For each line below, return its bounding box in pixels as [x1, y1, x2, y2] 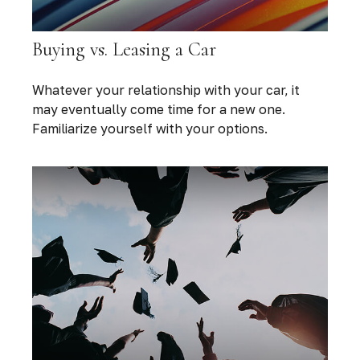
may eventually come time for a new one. [32, 101, 285, 118]
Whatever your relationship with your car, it [32, 82, 300, 99]
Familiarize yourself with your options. [32, 121, 268, 137]
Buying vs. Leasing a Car [32, 38, 216, 62]
